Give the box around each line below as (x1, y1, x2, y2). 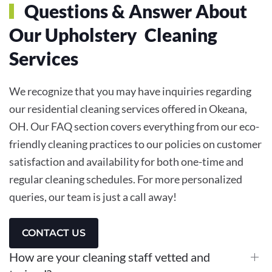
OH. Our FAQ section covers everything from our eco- (9, 119, 259, 133)
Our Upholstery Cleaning (9, 23, 217, 46)
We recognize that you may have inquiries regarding (9, 84, 251, 98)
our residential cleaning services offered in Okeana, (9, 101, 247, 115)
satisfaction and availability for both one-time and (9, 154, 243, 168)
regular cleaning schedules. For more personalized (9, 172, 242, 186)
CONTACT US (22, 226, 86, 239)
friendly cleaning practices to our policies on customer (9, 137, 262, 151)
